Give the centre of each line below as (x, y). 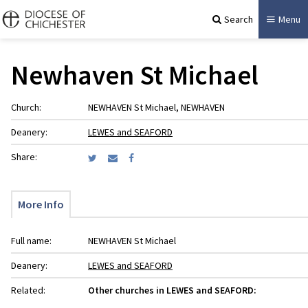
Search (239, 19)
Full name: (31, 241)
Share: (24, 157)
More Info (41, 204)
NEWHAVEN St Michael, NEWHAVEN (156, 107)
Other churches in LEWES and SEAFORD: (172, 290)
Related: (28, 290)
